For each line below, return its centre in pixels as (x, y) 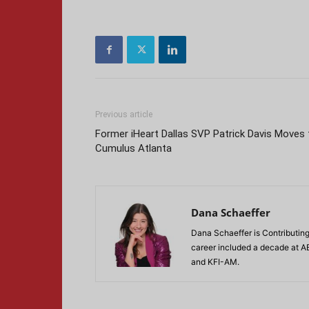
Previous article (124, 114)
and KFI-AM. (215, 262)
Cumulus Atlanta (133, 148)
